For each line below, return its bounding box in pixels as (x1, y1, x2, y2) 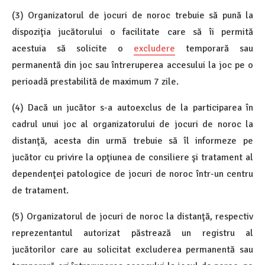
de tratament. (12, 184, 69, 196)
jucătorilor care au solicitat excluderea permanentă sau (12, 243, 253, 256)
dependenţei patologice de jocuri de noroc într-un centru (12, 167, 253, 180)
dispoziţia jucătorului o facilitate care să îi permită (12, 25, 253, 38)
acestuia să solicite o (12, 42, 134, 54)
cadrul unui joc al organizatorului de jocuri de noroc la (12, 118, 253, 130)
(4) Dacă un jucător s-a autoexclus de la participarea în (12, 101, 253, 114)
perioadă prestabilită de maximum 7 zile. (12, 75, 179, 88)
